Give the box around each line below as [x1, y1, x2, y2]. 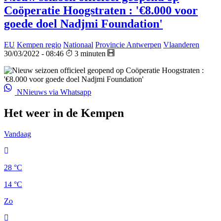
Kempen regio [17, 40, 61, 49]
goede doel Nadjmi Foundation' [4, 17, 163, 31]
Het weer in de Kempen [4, 107, 124, 119]
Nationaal [63, 40, 93, 49]
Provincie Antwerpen [95, 40, 161, 49]
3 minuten [73, 49, 108, 58]
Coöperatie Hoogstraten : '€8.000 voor [4, 4, 198, 17]
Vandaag [4, 129, 31, 138]
